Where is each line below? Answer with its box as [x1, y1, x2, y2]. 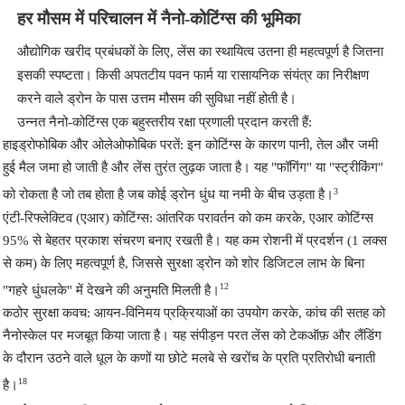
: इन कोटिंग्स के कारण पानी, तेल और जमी [179, 137, 378, 153]
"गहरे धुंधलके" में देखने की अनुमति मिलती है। [2, 283, 220, 298]
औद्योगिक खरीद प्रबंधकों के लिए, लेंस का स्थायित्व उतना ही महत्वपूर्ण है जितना [16, 44, 383, 60]
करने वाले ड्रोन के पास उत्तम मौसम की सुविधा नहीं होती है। [16, 91, 297, 107]
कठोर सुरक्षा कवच [2, 306, 87, 321]
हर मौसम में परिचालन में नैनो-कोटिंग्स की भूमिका [16, 9, 300, 29]
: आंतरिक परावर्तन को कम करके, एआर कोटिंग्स [148, 210, 373, 225]
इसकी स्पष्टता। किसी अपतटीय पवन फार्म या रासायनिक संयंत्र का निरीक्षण [16, 68, 369, 83]
